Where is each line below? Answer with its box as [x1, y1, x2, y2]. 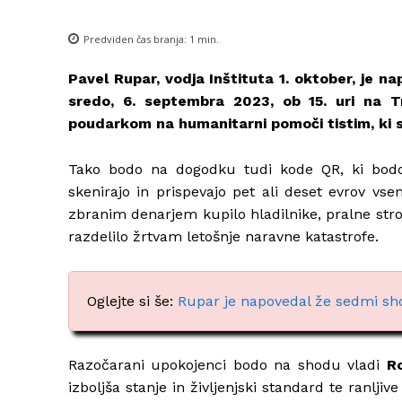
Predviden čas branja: [83, 31, 189, 46]
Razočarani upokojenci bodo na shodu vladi [68, 355, 387, 373]
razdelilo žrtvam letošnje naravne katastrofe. [68, 227, 379, 245]
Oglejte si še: [87, 292, 178, 310]
